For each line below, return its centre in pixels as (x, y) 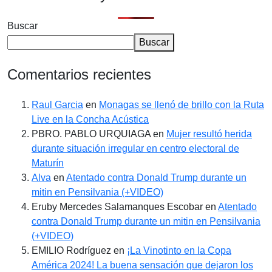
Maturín (48, 163)
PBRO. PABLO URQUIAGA (91, 134)
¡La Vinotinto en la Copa (179, 251)
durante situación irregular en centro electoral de (135, 149)
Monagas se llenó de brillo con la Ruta (182, 105)
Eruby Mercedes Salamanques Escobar (117, 207)
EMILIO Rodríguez (71, 251)
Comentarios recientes (79, 75)
